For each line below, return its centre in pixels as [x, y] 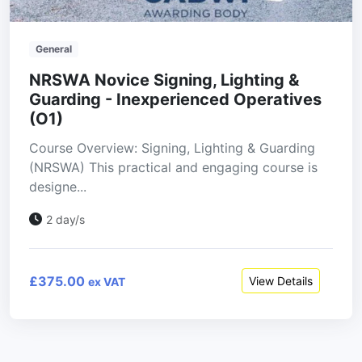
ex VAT [107, 281]
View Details [281, 281]
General [53, 49]
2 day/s [65, 220]
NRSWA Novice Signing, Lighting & [164, 80]
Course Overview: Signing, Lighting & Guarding [172, 148]
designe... [58, 187]
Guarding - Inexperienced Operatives [175, 100]
